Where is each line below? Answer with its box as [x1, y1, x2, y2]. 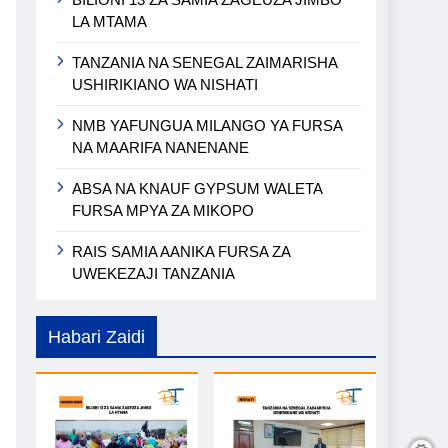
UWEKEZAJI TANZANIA [72, 265, 235, 283]
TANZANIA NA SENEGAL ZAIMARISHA [72, 54, 338, 72]
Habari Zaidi [48, 327, 145, 348]
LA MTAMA [72, 13, 147, 31]
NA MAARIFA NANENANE [72, 139, 249, 157]
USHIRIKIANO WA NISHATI [72, 76, 258, 94]
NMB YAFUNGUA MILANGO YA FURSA [72, 117, 343, 135]
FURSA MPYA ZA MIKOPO [72, 202, 254, 220]
